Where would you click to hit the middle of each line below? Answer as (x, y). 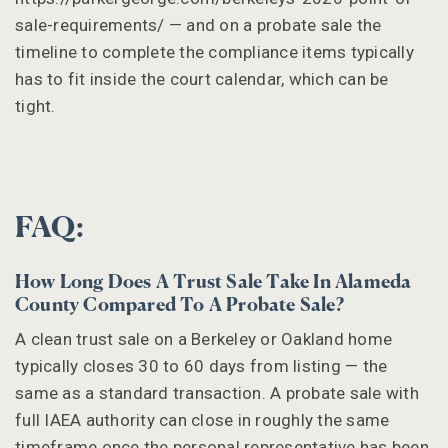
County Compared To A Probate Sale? (179, 305)
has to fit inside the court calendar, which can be (202, 78)
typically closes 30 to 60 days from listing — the (201, 365)
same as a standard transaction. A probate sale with (217, 392)
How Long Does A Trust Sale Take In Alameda (213, 282)
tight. (35, 105)
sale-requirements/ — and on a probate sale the (198, 24)
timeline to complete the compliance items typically (214, 51)
